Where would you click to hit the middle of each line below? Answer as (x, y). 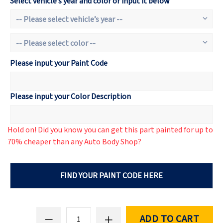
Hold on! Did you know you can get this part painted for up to (110, 130)
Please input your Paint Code (59, 63)
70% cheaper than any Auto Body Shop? (74, 142)
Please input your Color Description (70, 97)
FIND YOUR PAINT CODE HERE (111, 176)
